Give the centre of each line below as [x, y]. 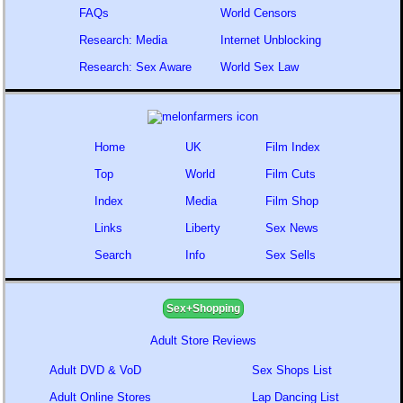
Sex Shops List [291, 370]
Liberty [203, 228]
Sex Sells [291, 255]
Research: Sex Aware [135, 67]
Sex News [292, 228]
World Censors [258, 13]
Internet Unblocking [270, 40]
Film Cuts [291, 174]
